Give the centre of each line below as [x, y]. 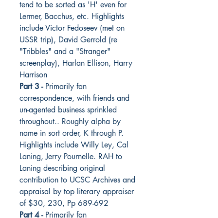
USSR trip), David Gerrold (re [68, 39]
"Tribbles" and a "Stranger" [65, 51]
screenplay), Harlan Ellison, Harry [76, 63]
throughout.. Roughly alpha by [70, 121]
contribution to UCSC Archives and [77, 180]
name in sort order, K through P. [72, 133]
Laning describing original [62, 168]
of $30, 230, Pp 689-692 [64, 203]
